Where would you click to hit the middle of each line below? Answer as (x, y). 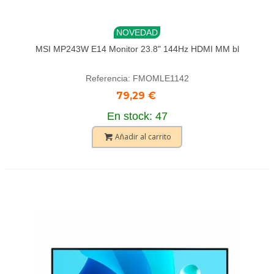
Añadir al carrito (143, 137)
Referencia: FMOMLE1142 (137, 78)
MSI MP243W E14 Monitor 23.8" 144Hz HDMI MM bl (137, 49)
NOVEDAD (137, 32)
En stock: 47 (137, 116)
